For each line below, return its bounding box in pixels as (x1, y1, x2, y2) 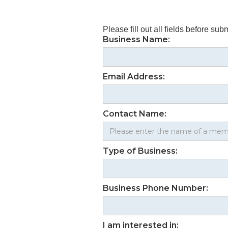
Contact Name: (103, 109, 166, 119)
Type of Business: (103, 146, 178, 156)
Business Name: (103, 35, 170, 44)
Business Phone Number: (103, 183, 208, 193)
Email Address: (103, 72, 165, 81)
